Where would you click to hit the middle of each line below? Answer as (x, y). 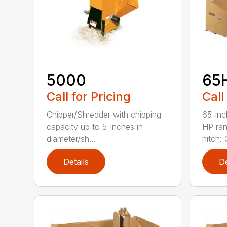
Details (76, 161)
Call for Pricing (89, 96)
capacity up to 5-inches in (95, 126)
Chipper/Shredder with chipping (104, 114)
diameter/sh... (71, 139)
